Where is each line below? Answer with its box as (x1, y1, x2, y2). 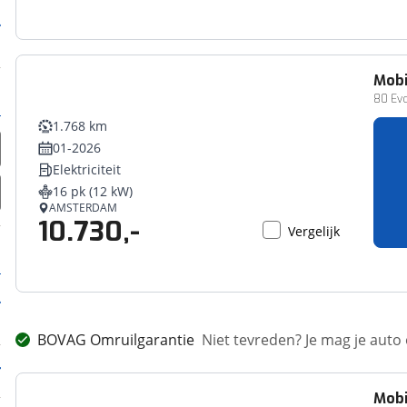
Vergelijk (288, 223, 341, 240)
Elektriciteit (53, 161, 122, 178)
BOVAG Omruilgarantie (37, 330, 195, 350)
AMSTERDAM (49, 200, 118, 215)
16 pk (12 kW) (53, 183, 134, 200)
